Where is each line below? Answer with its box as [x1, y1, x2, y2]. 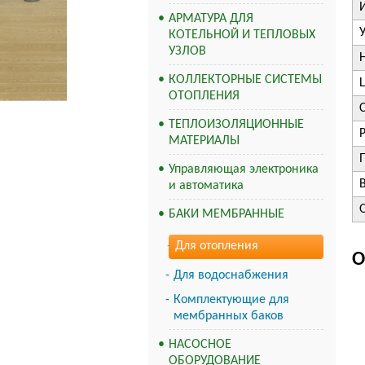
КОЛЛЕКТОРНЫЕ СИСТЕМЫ [169, 73, 322, 86]
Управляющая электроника [169, 163, 319, 176]
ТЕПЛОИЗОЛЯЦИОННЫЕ [169, 118, 304, 131]
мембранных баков [174, 310, 284, 323]
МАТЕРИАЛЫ [169, 134, 240, 147]
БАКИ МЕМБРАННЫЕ [169, 208, 284, 221]
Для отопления [175, 240, 258, 253]
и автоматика [169, 179, 244, 192]
